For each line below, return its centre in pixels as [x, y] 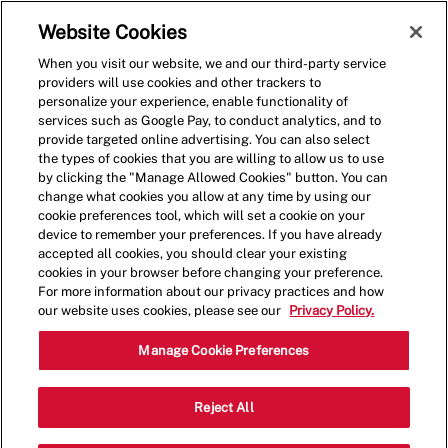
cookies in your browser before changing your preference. [211, 272]
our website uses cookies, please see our [161, 310]
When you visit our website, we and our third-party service [212, 63]
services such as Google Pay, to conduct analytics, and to [210, 120]
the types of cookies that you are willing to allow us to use [211, 158]
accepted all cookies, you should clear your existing [193, 253]
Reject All [224, 407]
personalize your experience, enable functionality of [193, 101]
